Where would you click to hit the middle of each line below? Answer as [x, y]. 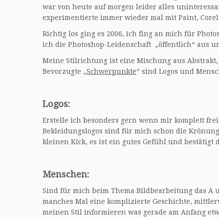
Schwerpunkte [111, 71]
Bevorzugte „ [65, 71]
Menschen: [66, 174]
